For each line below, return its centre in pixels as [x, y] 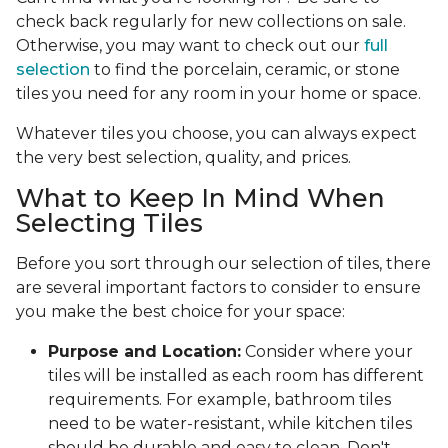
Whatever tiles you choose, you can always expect [216, 134]
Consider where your [327, 352]
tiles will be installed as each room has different [236, 376]
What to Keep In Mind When [200, 198]
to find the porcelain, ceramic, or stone [245, 70]
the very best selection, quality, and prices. [183, 158]
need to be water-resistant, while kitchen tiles [230, 424]
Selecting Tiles [109, 223]
